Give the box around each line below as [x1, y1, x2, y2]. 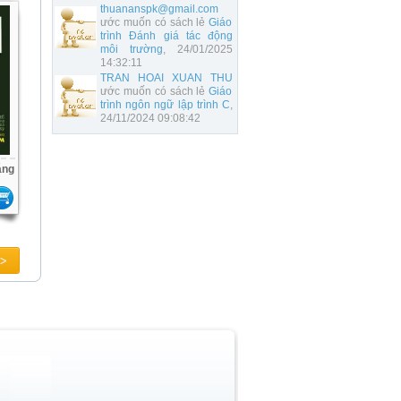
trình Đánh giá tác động [100, 30, 233, 42]
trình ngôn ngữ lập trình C [100, 98, 230, 111]
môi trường [100, 43, 163, 55]
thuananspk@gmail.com [100, 3, 218, 15]
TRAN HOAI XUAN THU [100, 72, 233, 84]
